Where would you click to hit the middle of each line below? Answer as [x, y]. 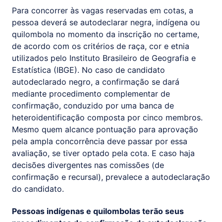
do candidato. [38, 189]
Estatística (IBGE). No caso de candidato [88, 70]
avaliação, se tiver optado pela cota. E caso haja [103, 153]
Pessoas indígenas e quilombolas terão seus [98, 211]
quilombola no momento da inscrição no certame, [106, 34]
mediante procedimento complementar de [91, 94]
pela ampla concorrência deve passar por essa [100, 141]
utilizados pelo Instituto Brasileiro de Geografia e [104, 58]
